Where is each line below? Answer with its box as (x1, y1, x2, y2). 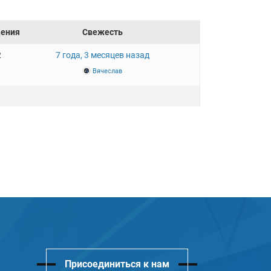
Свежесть (82, 27, 123, 37)
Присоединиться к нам (65, 258, 169, 270)
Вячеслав (93, 67, 123, 75)
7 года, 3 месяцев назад (55, 50, 149, 60)
